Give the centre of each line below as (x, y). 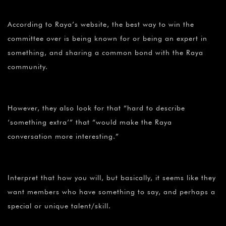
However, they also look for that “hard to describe (96, 108)
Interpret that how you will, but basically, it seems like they (112, 177)
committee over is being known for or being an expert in (107, 38)
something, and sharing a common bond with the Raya (105, 52)
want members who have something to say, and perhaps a (111, 191)
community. (28, 66)
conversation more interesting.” (63, 136)
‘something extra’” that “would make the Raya (90, 122)
